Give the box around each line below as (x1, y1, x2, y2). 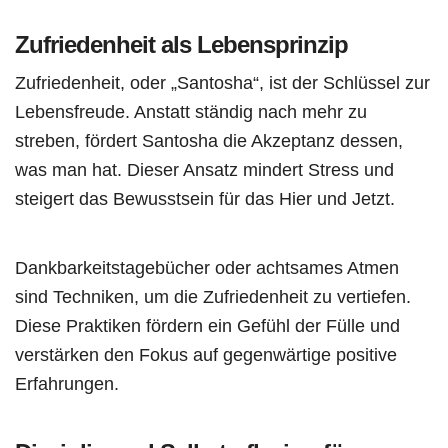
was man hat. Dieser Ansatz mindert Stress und (15, 158, 394, 180)
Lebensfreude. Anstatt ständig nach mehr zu (15, 100, 367, 122)
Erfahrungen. (15, 372, 119, 394)
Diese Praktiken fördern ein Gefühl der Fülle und (15, 314, 400, 336)
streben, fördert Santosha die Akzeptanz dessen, (15, 129, 403, 151)
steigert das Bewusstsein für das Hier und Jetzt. (15, 187, 395, 209)
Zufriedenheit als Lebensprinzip (15, 30, 348, 58)
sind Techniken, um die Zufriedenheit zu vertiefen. (15, 285, 411, 307)
